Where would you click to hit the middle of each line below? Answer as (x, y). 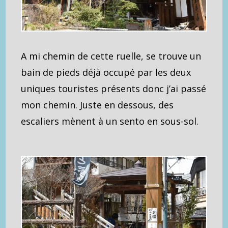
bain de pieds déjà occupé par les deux (106, 73)
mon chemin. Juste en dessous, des (97, 105)
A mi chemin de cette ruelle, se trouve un (111, 56)
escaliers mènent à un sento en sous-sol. (110, 121)
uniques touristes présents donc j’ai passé (114, 89)
